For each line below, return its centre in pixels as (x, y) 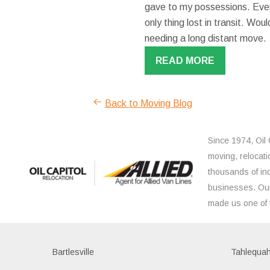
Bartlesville (73, 252)
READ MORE (185, 60)
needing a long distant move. (205, 38)
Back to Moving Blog (149, 103)
